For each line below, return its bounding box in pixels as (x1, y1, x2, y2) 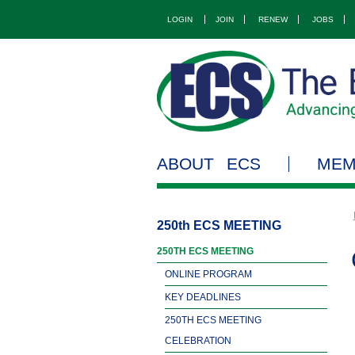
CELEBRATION (165, 334, 231, 346)
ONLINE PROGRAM (165, 268, 252, 280)
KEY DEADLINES (165, 291, 241, 303)
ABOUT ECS (157, 154, 261, 173)
